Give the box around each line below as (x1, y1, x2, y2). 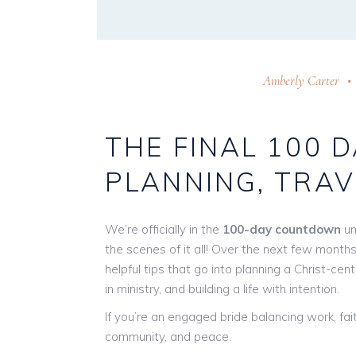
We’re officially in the (105, 221, 222, 237)
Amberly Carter (263, 72, 340, 89)
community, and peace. (105, 328, 231, 344)
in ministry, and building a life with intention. (105, 281, 339, 296)
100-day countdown (222, 221, 341, 237)
